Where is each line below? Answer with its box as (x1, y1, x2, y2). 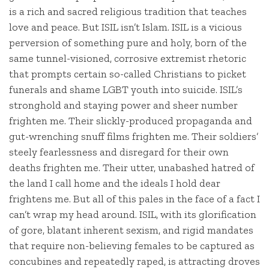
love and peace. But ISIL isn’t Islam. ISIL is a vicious (9, 20, 242, 34)
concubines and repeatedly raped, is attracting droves (9, 254, 260, 268)
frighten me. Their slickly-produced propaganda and (9, 113, 252, 127)
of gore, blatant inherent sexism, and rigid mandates (9, 223, 253, 237)
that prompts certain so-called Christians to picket (9, 67, 246, 80)
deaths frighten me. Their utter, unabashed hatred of (9, 160, 255, 174)
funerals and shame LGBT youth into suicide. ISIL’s (9, 82, 243, 96)
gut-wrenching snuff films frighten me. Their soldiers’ (9, 129, 258, 143)
